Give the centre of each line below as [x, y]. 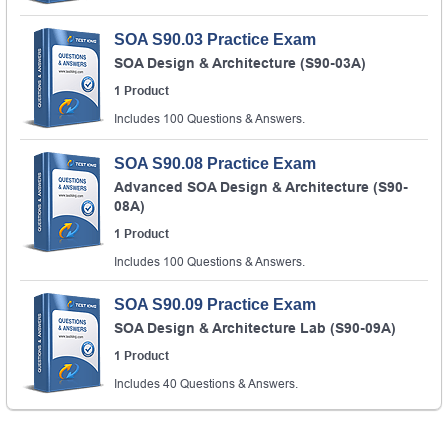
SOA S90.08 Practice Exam [215, 163]
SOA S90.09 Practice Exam [215, 304]
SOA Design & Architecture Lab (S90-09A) [255, 327]
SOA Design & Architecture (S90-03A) [240, 62]
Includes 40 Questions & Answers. [206, 383]
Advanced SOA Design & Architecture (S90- [261, 186]
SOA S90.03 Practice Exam [215, 39]
